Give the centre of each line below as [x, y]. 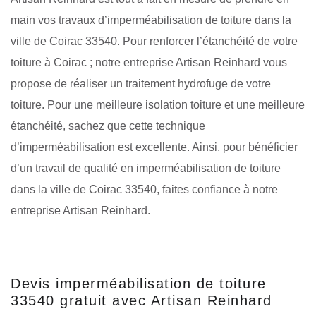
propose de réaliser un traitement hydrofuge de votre [141, 83]
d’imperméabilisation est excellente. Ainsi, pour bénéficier [154, 147]
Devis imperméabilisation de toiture [139, 283]
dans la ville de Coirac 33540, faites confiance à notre [144, 189]
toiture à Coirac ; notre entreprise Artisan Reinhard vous [149, 62]
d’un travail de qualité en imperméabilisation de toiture [146, 168]
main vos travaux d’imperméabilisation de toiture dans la [151, 20]
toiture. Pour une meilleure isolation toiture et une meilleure [158, 104]
